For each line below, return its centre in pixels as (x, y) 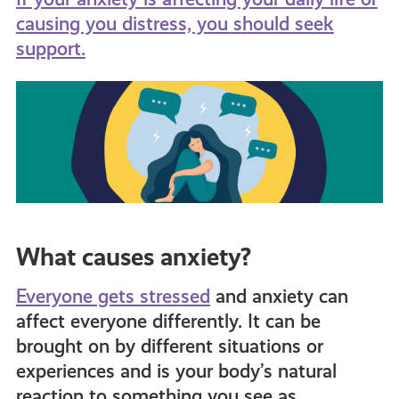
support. (50, 49)
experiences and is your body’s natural (176, 371)
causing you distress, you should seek (175, 24)
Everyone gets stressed (113, 297)
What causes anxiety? (133, 257)
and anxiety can (279, 297)
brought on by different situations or (169, 346)
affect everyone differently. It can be (168, 322)
